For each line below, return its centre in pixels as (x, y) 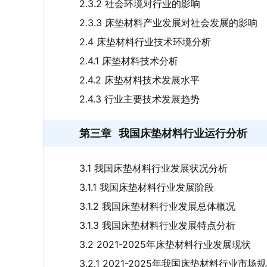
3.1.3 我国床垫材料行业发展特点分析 (157, 225)
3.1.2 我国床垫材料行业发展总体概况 (157, 206)
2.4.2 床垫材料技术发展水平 (139, 80)
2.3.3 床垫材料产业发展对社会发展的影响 (168, 23)
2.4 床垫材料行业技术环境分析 (145, 42)
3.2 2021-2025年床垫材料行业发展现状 (165, 244)
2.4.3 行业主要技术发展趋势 (139, 99)
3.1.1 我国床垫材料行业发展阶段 (147, 187)
